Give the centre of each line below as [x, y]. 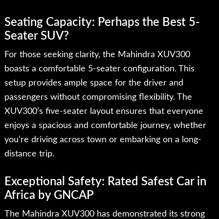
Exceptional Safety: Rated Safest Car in [105, 182]
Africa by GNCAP [49, 196]
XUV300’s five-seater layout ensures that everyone [104, 112]
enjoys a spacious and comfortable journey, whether [105, 126]
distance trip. [29, 154]
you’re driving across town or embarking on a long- [103, 140]
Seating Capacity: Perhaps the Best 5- [102, 23]
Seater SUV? [36, 36]
